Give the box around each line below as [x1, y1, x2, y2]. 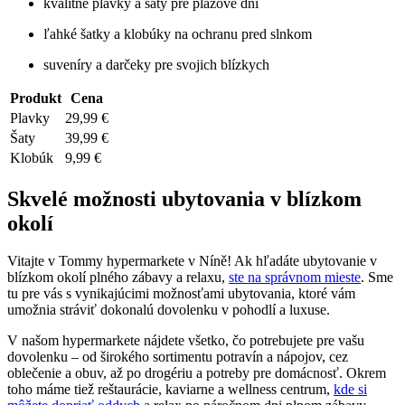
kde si [334, 381, 367, 398]
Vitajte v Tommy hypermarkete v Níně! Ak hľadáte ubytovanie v [7, 253, 377, 269]
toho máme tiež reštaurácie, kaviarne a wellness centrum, [7, 381, 334, 398]
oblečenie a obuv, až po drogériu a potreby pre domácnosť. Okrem [7, 365, 386, 381]
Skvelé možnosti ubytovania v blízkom [7, 186, 362, 211]
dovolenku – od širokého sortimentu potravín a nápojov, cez [7, 349, 348, 365]
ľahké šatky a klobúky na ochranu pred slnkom [43, 25, 312, 42]
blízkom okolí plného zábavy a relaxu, [7, 269, 229, 286]
